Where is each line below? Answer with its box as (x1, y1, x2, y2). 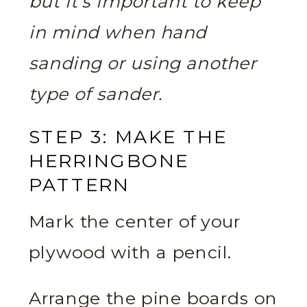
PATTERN (29, 174, 130, 197)
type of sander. (29, 84, 163, 106)
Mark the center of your (29, 211, 241, 233)
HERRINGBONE (29, 150, 189, 173)
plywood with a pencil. (29, 242, 232, 264)
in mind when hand (29, 22, 207, 44)
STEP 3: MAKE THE (29, 126, 228, 149)
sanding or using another (29, 53, 257, 75)
